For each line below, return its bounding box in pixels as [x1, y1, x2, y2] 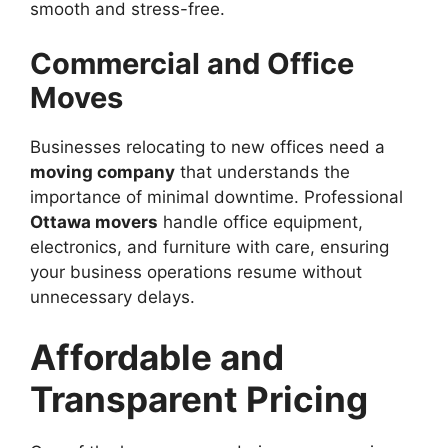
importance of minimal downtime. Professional [30, 187, 403, 208]
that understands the [175, 162, 350, 183]
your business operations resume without [30, 262, 362, 283]
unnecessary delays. [30, 287, 195, 308]
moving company [30, 162, 175, 183]
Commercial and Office [30, 46, 354, 82]
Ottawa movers [30, 212, 158, 233]
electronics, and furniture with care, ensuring [30, 237, 389, 258]
